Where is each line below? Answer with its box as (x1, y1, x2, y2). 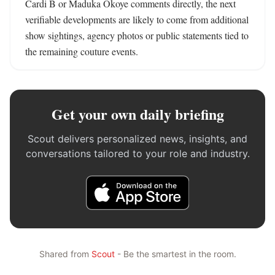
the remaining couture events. (25, 45, 138, 58)
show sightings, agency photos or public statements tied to (25, 29, 249, 42)
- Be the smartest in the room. (114, 249, 236, 259)
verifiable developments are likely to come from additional (25, 13, 249, 26)
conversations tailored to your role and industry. (25, 147, 250, 160)
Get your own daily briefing (51, 103, 224, 125)
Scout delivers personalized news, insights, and (28, 133, 247, 145)
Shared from (39, 249, 91, 259)
